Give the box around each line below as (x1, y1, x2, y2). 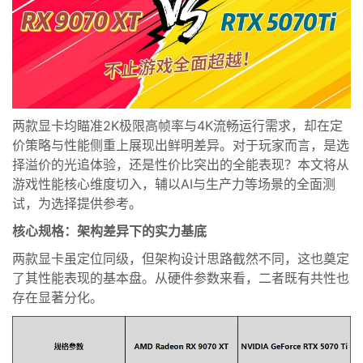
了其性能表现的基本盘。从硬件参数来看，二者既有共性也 (12, 271, 349, 287)
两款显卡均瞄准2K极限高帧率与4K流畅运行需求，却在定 (12, 118, 343, 135)
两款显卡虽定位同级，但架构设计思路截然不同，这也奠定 (12, 251, 349, 267)
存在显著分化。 (12, 290, 103, 306)
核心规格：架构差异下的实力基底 (12, 224, 207, 240)
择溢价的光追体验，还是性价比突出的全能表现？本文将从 (12, 157, 349, 173)
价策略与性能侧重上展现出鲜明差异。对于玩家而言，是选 (12, 138, 349, 154)
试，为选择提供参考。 (12, 196, 142, 212)
